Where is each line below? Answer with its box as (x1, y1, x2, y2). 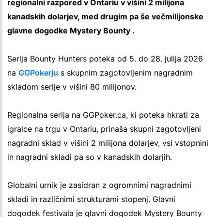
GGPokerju (18, 67, 58, 77)
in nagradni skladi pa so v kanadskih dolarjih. (7, 152, 172, 162)
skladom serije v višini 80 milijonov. (7, 81, 137, 92)
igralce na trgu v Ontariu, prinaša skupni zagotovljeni (7, 124, 201, 134)
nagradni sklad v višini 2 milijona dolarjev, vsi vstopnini (7, 138, 208, 148)
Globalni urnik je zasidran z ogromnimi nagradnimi (7, 180, 191, 190)
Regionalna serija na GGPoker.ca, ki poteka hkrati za (7, 109, 199, 120)
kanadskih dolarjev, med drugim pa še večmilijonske (7, 11, 203, 21)
